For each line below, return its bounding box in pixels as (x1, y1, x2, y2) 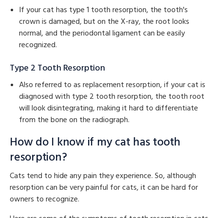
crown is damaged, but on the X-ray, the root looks (19, 16, 190, 27)
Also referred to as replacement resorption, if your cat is (19, 79, 206, 91)
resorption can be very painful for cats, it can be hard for (10, 182, 198, 193)
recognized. (19, 39, 57, 51)
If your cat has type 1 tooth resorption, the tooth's (19, 4, 188, 16)
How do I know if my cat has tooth (10, 134, 181, 150)
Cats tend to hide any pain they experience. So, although (10, 170, 196, 182)
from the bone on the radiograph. (19, 114, 130, 126)
